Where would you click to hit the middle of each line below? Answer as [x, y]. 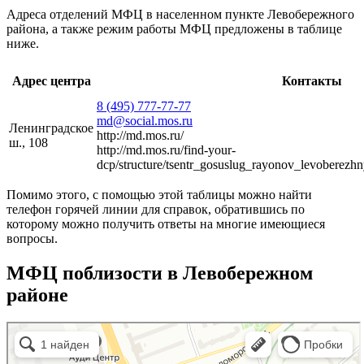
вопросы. [32, 238]
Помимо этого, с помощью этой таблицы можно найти [159, 194]
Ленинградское [51, 128]
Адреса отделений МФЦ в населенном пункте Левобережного [180, 14]
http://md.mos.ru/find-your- [166, 149]
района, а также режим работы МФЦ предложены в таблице [174, 28]
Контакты [312, 80]
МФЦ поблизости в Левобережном [160, 273]
